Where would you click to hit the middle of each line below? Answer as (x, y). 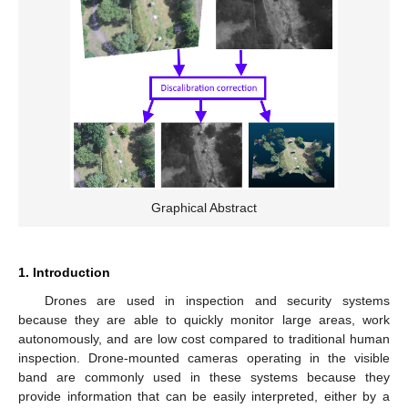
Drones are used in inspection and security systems (217, 300)
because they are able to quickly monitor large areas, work (204, 319)
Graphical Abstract (204, 207)
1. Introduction (64, 272)
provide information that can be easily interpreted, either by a (204, 396)
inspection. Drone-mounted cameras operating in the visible (204, 357)
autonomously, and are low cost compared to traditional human (204, 338)
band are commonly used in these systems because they (204, 377)
